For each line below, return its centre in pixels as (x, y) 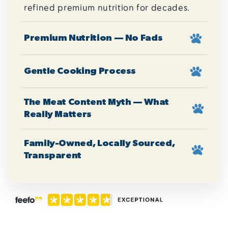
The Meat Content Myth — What (96, 103)
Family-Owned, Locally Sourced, (99, 144)
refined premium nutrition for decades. (107, 7)
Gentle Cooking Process (80, 72)
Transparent (53, 156)
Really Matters (58, 115)
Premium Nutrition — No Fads (93, 38)
